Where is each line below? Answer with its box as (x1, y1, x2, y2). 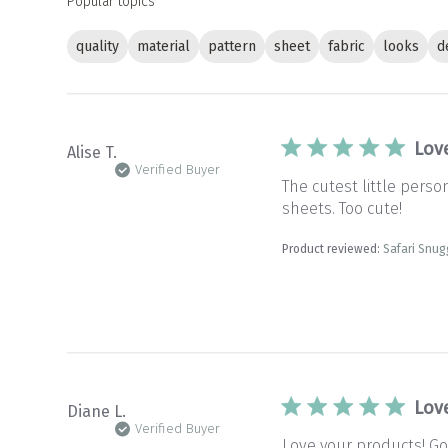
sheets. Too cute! (282, 199, 403, 218)
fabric (328, 37, 366, 55)
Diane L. (67, 402, 127, 421)
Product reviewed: (282, 242, 384, 256)
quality (76, 37, 120, 55)
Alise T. (67, 143, 118, 162)
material (137, 37, 191, 55)
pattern (208, 37, 257, 55)
